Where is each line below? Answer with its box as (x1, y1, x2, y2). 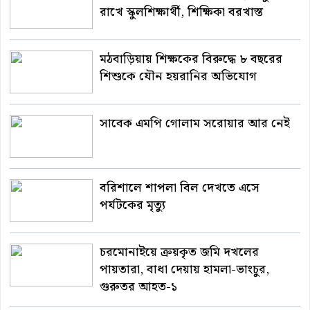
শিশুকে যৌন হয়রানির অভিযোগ (100, 66, 257, 86)
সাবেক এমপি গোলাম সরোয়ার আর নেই (100, 113, 290, 134)
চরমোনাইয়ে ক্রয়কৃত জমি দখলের (100, 241, 259, 262)
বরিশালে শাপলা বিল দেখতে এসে (100, 177, 259, 198)
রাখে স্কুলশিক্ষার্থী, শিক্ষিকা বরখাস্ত (100, 1, 263, 22)
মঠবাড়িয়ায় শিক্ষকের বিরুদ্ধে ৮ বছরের (100, 48, 282, 69)
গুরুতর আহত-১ (100, 276, 181, 297)
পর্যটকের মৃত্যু (100, 194, 165, 215)
